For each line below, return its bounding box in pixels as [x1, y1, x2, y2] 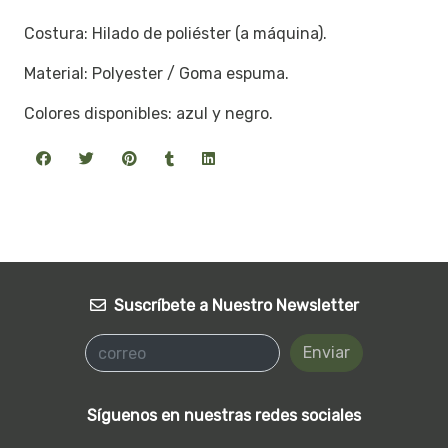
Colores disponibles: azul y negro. [24, 104, 277, 124]
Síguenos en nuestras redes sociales [87, 406, 361, 426]
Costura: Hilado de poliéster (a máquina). [24, 24, 331, 44]
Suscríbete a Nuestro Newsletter [113, 296, 359, 316]
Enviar [303, 343, 350, 363]
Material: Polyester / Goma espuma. [24, 64, 293, 84]
